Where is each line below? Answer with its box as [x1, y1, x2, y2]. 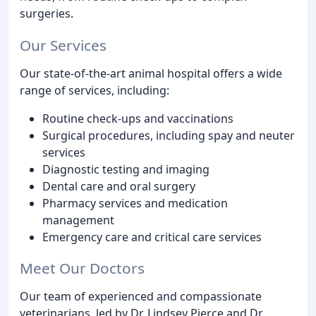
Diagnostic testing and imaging [42, 161, 209, 177]
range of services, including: [20, 82, 169, 98]
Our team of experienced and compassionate [20, 288, 262, 305]
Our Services [20, 35, 107, 55]
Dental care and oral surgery [42, 178, 195, 194]
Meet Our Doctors [20, 258, 145, 279]
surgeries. [20, 5, 73, 21]
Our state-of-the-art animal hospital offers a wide [20, 65, 282, 81]
